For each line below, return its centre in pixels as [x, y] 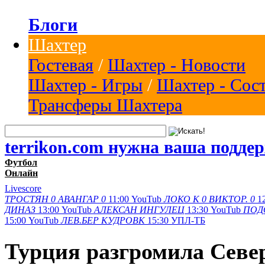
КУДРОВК [123, 220]
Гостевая [61, 64]
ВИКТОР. [228, 199]
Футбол [21, 162]
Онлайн [21, 173]
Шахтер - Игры [85, 85]
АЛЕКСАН [116, 209]
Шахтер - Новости [177, 64]
